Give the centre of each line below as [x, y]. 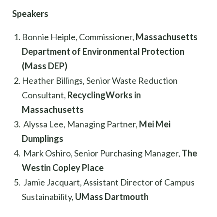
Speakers [30, 13]
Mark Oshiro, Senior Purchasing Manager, [102, 153]
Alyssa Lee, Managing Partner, [80, 124]
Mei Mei [155, 124]
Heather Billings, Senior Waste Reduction [100, 80]
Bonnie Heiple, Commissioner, [79, 37]
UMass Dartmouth [112, 196]
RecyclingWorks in [104, 95]
